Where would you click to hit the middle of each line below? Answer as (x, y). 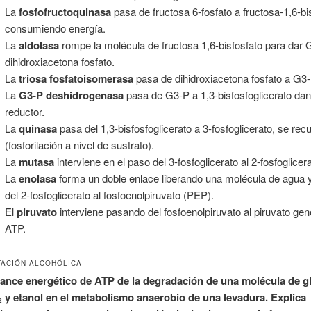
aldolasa (39, 45)
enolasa (37, 179)
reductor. (24, 112)
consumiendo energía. (55, 28)
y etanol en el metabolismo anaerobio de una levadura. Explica (154, 297)
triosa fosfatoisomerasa (76, 79)
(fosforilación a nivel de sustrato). (79, 145)
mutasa (36, 162)
